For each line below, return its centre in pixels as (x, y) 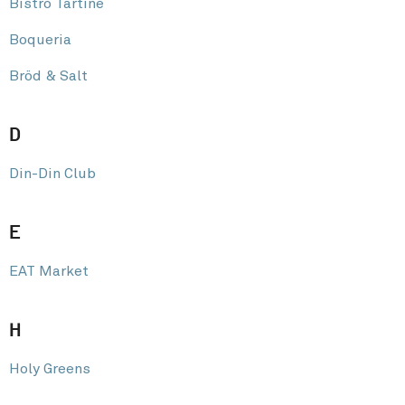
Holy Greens (50, 368)
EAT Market (49, 271)
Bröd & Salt (48, 75)
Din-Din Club (52, 173)
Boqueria (40, 39)
